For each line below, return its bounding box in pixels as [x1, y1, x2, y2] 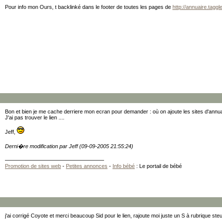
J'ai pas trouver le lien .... [5, 114, 64, 120]
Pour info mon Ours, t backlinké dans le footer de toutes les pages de [5, 4, 172, 10]
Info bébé [112, 163, 135, 169]
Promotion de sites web [5, 163, 61, 169]
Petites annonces [66, 163, 108, 169]
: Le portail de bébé [135, 163, 182, 169]
